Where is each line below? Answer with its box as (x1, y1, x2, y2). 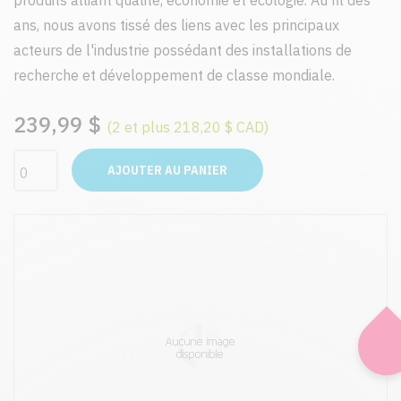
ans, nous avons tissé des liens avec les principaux (13, 16, 339, 34)
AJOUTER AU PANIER (107, 162, 227, 178)
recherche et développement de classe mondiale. (13, 66, 335, 84)
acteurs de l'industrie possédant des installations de (13, 41, 352, 59)
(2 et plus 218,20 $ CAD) (107, 118, 269, 136)
